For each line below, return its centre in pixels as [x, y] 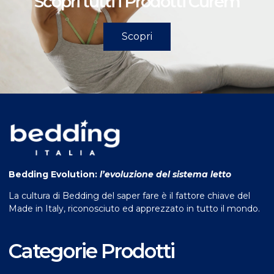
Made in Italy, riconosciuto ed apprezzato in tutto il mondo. [134, 209]
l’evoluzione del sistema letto [164, 174]
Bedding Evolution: [53, 174]
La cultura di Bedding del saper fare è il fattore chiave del [129, 196]
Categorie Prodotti [91, 251]
